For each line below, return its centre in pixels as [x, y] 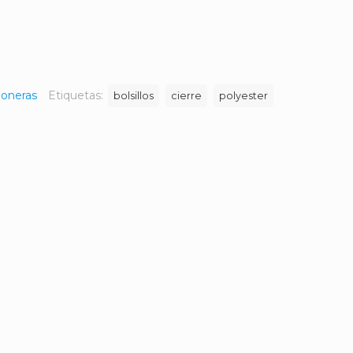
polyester [243, 96]
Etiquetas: [77, 95]
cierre [186, 96]
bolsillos [134, 96]
